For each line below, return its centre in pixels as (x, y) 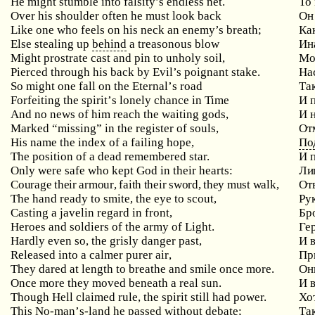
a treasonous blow (173, 44)
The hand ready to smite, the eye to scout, (114, 199)
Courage (31, 185)
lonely (136, 100)
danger (159, 241)
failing (148, 142)
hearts (214, 171)
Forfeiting (36, 100)
